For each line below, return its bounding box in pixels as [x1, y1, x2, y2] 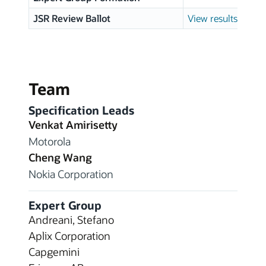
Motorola [28, 134, 71, 148]
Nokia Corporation [28, 167, 113, 181]
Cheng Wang [28, 150, 92, 164]
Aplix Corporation [28, 229, 110, 243]
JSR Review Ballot [33, 12, 110, 25]
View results [187, 12, 237, 25]
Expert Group [28, 198, 102, 213]
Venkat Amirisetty [28, 117, 118, 132]
